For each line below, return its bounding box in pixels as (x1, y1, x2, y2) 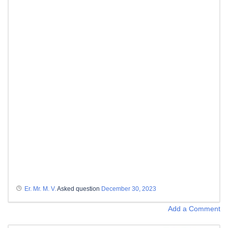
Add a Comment (168, 204, 220, 213)
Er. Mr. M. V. (24, 185, 56, 192)
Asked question (56, 185, 101, 192)
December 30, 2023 (101, 185, 156, 192)
